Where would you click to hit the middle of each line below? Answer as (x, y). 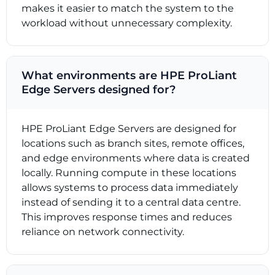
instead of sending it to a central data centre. (131, 202)
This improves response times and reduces (127, 217)
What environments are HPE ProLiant (129, 75)
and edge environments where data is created (136, 158)
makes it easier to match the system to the (128, 8)
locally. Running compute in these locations (129, 172)
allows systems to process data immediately (130, 187)
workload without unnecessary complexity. (127, 23)
